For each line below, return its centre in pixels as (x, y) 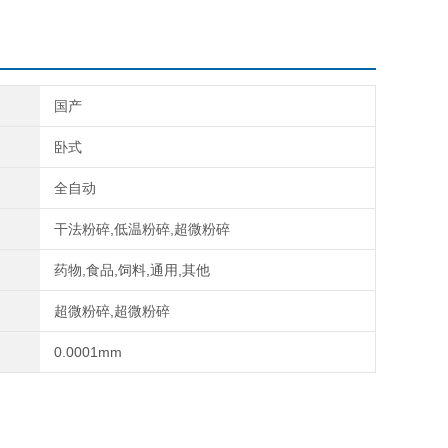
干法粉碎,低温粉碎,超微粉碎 (141, 229)
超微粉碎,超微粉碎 (111, 311)
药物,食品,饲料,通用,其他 (131, 270)
